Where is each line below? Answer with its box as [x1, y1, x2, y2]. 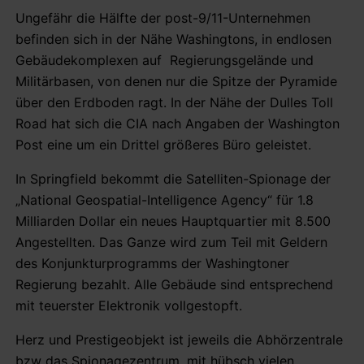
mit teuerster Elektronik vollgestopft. [15, 297, 242, 314]
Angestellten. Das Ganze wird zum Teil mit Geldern [15, 233, 327, 250]
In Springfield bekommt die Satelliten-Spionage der [15, 170, 331, 187]
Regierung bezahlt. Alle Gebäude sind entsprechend [15, 275, 333, 292]
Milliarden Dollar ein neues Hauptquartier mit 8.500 [15, 212, 331, 229]
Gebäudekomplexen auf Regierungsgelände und [15, 51, 314, 68]
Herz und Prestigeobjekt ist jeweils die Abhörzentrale [15, 331, 343, 348]
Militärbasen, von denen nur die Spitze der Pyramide [15, 72, 337, 89]
